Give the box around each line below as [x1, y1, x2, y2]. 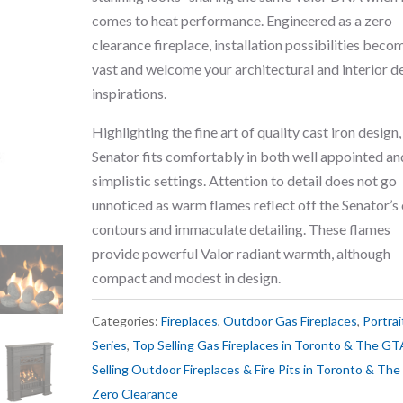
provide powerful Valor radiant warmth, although [91, 244, 390, 262]
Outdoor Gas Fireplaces [222, 312, 357, 328]
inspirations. [91, 84, 166, 102]
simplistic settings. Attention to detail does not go [91, 171, 397, 189]
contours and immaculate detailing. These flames [91, 219, 390, 237]
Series [91, 336, 127, 353]
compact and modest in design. [91, 268, 281, 286]
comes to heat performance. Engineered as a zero [91, 11, 392, 29]
